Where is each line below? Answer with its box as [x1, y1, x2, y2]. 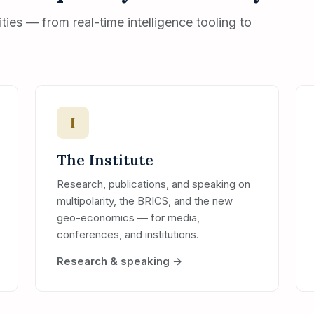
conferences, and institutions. [57, 228, 199, 241]
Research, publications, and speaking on [57, 177, 250, 191]
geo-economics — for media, [57, 211, 200, 224]
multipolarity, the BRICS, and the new [57, 194, 233, 207]
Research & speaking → [57, 254, 182, 268]
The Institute [57, 151, 153, 170]
